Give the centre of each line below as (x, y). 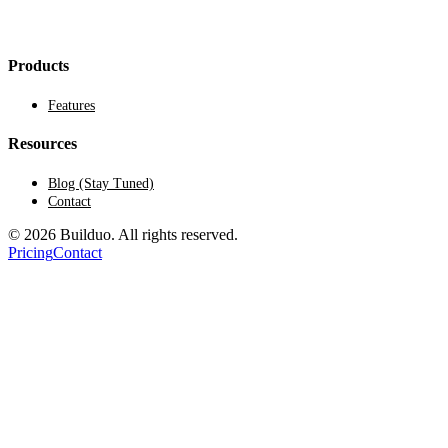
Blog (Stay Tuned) (101, 184)
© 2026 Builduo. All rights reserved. (123, 235)
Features (71, 105)
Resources (42, 144)
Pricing (30, 253)
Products (38, 65)
